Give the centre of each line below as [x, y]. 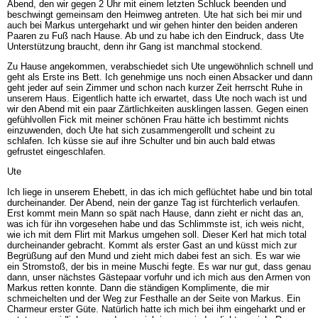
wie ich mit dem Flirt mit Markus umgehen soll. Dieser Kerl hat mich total [157, 234]
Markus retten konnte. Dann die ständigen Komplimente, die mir [138, 287]
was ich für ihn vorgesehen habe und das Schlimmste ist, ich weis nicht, [155, 224]
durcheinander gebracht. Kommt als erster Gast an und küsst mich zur [152, 245]
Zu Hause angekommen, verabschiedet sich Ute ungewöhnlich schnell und [160, 66]
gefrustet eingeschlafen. [56, 151]
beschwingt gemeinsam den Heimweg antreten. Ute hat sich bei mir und [154, 14]
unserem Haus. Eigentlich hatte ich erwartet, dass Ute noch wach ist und [157, 98]
